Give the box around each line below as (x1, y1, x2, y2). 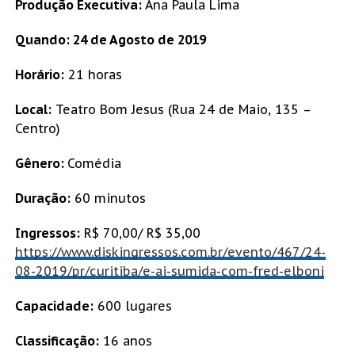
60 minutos (70, 190, 146, 207)
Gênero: (14, 155, 67, 172)
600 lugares (93, 298, 172, 315)
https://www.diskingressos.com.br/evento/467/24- (14, 244, 326, 261)
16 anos (98, 333, 152, 349)
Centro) (14, 120, 60, 137)
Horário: (14, 67, 64, 83)
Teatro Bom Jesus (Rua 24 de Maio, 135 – (51, 101, 311, 118)
